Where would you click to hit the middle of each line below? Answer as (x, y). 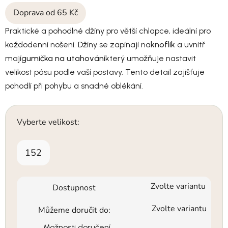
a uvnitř (190, 44)
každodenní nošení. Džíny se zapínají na (78, 44)
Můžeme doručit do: (74, 210)
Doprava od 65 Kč (46, 12)
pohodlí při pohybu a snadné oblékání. (74, 85)
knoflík (163, 44)
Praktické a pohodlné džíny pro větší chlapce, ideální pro (108, 31)
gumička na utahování (63, 58)
